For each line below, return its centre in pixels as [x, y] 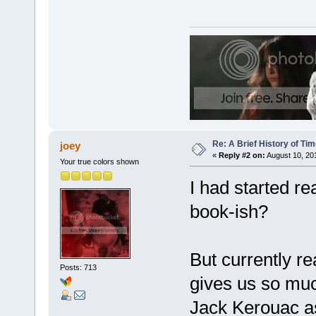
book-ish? [229, 211]
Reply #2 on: [242, 156]
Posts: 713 [78, 267]
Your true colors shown [99, 161]
